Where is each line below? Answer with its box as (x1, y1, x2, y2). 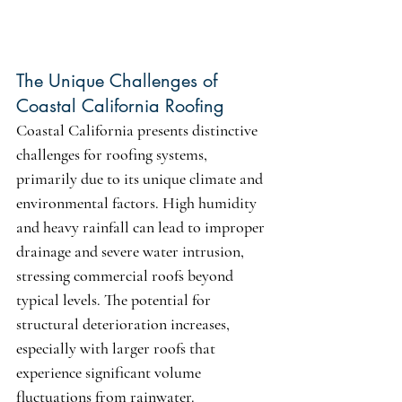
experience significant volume (16, 363, 205, 383)
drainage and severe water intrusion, (16, 241, 248, 262)
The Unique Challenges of (16, 69, 223, 93)
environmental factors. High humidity (16, 193, 260, 214)
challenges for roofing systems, (16, 144, 211, 165)
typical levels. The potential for (16, 290, 214, 310)
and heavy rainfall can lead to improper (16, 217, 268, 238)
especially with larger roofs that (16, 338, 219, 359)
